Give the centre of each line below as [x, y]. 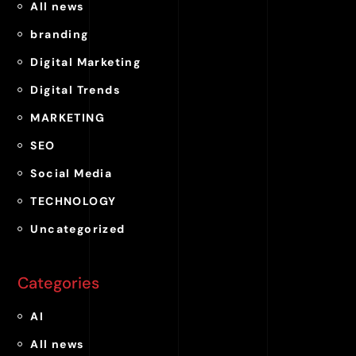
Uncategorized [78, 229]
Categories [59, 283]
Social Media [72, 173]
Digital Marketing [86, 62]
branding [60, 34]
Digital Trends [75, 90]
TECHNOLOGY [74, 201]
